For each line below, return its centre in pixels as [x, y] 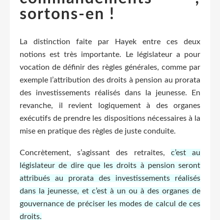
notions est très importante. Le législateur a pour [110, 54]
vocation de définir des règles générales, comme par [110, 67]
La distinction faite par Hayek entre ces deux [110, 41]
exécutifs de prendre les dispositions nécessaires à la [110, 118]
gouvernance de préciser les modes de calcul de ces [110, 204]
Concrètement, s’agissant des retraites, [95, 152]
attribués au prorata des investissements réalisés [110, 178]
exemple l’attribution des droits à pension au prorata [110, 80]
